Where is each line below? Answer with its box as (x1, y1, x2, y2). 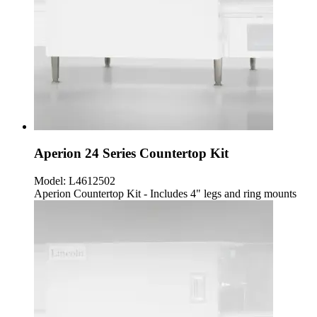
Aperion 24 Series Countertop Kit (34, 146, 229, 161)
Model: (34, 174, 66, 187)
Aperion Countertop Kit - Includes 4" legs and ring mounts (34, 187, 296, 200)
